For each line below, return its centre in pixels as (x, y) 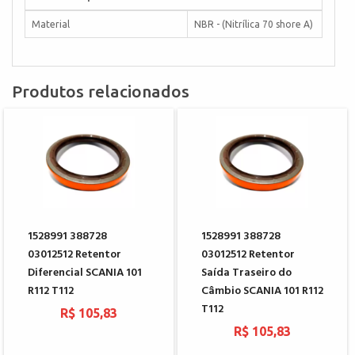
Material (51, 24)
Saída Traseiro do (246, 273)
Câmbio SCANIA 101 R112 (262, 292)
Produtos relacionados (101, 91)
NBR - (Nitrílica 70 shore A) (254, 24)
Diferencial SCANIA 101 (85, 273)
